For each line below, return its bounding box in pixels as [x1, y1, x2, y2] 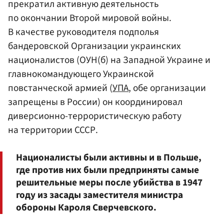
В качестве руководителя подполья [8, 24, 159, 39]
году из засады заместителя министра [16, 187, 183, 202]
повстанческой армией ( [8, 80, 112, 95]
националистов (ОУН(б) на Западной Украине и [8, 52, 210, 67]
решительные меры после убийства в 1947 [16, 175, 202, 189]
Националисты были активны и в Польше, [16, 150, 201, 164]
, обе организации [128, 80, 206, 95]
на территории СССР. [8, 122, 98, 137]
